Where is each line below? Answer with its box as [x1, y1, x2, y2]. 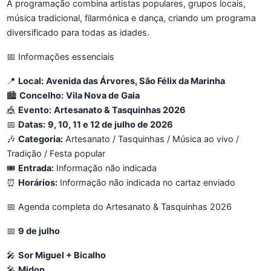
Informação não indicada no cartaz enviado [57, 177, 235, 189]
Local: [18, 76, 44, 87]
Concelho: [19, 90, 64, 102]
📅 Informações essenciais [7, 51, 114, 63]
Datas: [18, 119, 45, 131]
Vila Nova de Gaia [66, 90, 140, 102]
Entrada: [18, 163, 54, 174]
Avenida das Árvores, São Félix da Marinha [46, 76, 225, 87]
